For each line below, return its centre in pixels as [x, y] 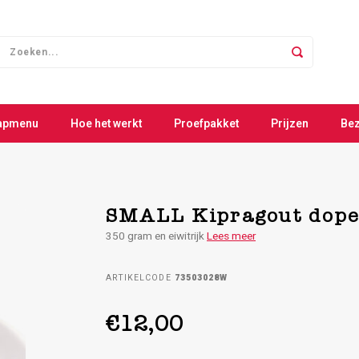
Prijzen [290, 123]
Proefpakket [206, 123]
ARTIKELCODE [139, 278]
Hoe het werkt [106, 123]
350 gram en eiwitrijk [156, 236]
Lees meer [231, 236]
